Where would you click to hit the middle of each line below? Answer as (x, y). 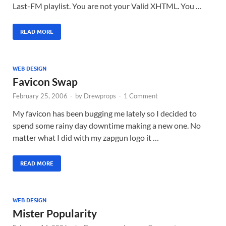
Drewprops (100, 96)
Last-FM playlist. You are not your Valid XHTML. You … (107, 6)
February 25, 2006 (40, 96)
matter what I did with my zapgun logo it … (86, 137)
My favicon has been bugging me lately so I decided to (105, 113)
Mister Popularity (55, 213)
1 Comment (141, 96)
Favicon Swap (45, 81)
